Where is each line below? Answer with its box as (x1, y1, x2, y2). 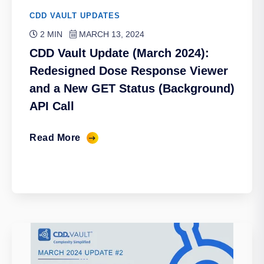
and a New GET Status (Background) (29, 82, 235, 95)
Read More (29, 133, 81, 143)
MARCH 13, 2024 (77, 29, 144, 39)
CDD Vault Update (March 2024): (29, 47, 209, 60)
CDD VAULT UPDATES (29, 11, 120, 21)
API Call (29, 100, 74, 113)
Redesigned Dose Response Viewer (29, 64, 228, 78)
